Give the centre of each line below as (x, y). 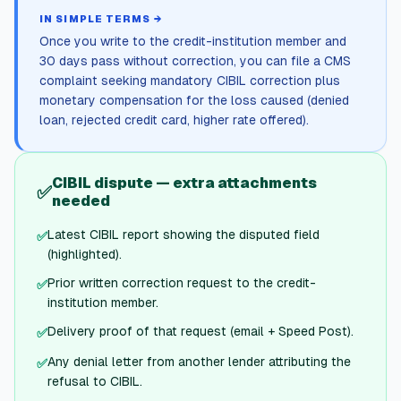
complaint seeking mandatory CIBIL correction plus (190, 81)
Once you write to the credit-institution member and (193, 41)
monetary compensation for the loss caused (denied (194, 100)
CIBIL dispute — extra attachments (184, 183)
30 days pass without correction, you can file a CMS (195, 61)
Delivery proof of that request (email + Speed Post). (200, 331)
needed (81, 201)
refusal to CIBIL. (95, 381)
